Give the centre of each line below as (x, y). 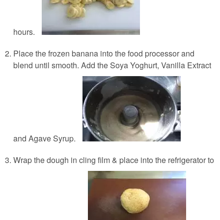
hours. (24, 31)
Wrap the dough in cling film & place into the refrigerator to (114, 160)
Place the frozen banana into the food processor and (104, 53)
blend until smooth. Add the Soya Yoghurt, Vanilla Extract (112, 65)
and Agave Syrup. (45, 138)
